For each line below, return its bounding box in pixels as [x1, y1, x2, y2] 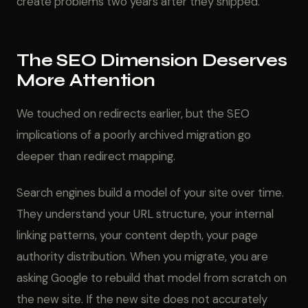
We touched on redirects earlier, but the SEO [16, 106, 250, 121]
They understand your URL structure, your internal [16, 206, 274, 221]
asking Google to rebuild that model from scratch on [16, 270, 287, 285]
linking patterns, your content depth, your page [16, 228, 258, 243]
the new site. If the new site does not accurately [16, 291, 267, 307]
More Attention [16, 70, 155, 91]
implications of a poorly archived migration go [16, 127, 251, 142]
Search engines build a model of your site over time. [16, 185, 284, 200]
